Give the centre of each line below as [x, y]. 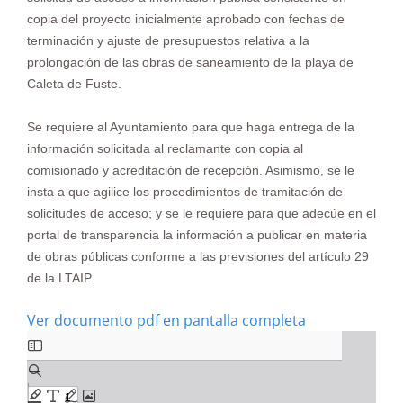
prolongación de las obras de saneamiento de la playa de [190, 62]
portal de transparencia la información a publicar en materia [197, 235]
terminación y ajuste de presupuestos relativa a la [168, 40]
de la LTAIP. [60, 278]
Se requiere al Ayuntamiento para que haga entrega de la [191, 127]
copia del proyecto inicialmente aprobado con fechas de [186, 19]
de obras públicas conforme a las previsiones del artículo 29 [198, 256]
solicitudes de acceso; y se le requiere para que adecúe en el [201, 213]
